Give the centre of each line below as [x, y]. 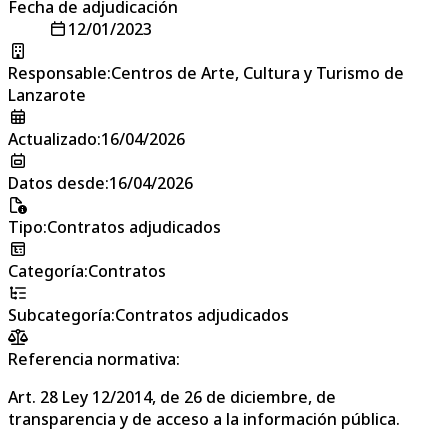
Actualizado [52, 138]
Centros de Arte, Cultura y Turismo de [257, 72]
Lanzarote [47, 94]
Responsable [57, 72]
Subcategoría [59, 314]
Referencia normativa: [94, 358]
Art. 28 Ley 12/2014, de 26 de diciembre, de [172, 396]
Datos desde [56, 182]
